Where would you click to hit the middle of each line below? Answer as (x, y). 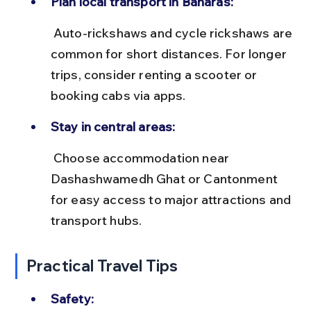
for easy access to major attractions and (172, 199)
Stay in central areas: (113, 126)
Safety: (72, 299)
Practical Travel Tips (102, 266)
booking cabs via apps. (118, 95)
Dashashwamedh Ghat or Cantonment (166, 178)
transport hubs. (96, 220)
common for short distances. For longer (170, 53)
